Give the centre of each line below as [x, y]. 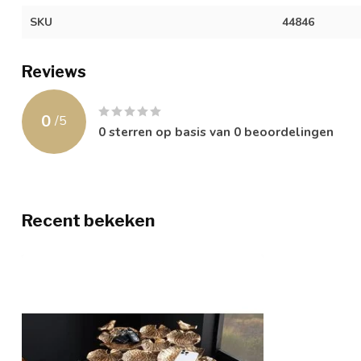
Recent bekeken [88, 220]
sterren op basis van [170, 131]
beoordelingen [287, 131]
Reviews [54, 71]
